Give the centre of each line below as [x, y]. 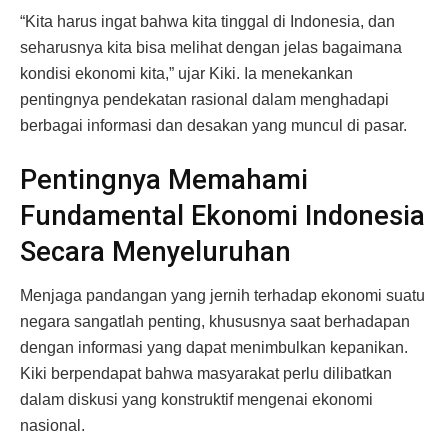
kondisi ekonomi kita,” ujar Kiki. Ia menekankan [186, 73]
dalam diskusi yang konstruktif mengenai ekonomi [196, 400]
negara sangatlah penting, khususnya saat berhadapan [215, 322]
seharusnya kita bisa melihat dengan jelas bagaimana [211, 47]
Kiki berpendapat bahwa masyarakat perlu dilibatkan [206, 374]
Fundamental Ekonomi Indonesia [222, 215]
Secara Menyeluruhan [155, 251]
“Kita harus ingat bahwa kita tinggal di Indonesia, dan [207, 21]
